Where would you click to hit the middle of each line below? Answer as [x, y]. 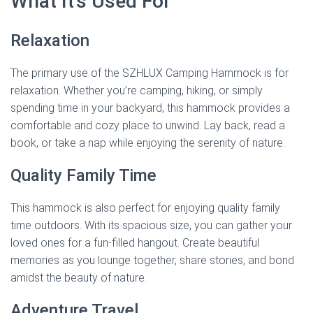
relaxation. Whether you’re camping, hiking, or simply [137, 91]
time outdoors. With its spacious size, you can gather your [151, 226]
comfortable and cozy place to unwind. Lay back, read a [148, 126]
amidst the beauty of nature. [79, 278]
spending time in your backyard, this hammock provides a [150, 108]
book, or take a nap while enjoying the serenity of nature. [148, 143]
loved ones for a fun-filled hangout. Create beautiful [135, 243]
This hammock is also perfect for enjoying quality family [145, 208]
